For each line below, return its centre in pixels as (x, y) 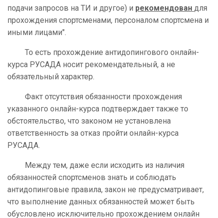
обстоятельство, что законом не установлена (89, 121)
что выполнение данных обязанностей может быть (101, 202)
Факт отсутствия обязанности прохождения (95, 97)
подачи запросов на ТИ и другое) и (71, 8)
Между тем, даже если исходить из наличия (96, 165)
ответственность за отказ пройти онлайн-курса (93, 133)
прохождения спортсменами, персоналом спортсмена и (108, 20)
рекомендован (165, 8)
